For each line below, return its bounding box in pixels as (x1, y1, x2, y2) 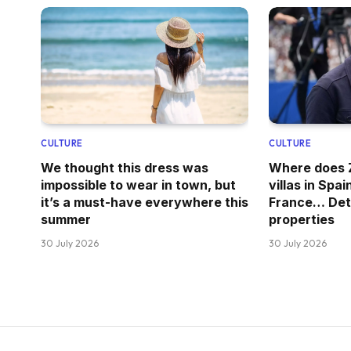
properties (269, 212, 335, 228)
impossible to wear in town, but (41, 177, 236, 194)
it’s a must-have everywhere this (41, 194, 248, 211)
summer (41, 212, 91, 228)
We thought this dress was (41, 160, 208, 176)
